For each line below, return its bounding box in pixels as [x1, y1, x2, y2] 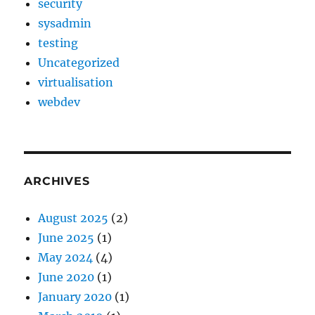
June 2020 [38, 270, 95, 285]
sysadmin [38, 16, 92, 31]
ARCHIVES [24, 174, 90, 188]
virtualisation [38, 75, 114, 90]
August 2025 [38, 211, 109, 226]
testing [38, 36, 79, 51]
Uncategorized [38, 56, 120, 70]
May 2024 [38, 250, 94, 265]
